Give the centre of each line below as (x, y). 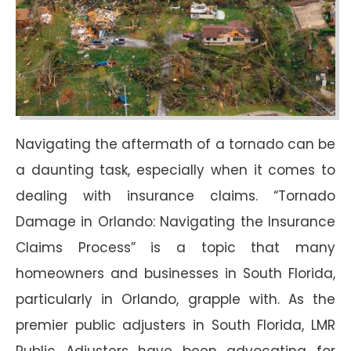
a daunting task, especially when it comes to (175, 170)
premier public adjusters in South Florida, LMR (175, 325)
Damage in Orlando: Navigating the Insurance (175, 221)
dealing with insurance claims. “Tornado (175, 195)
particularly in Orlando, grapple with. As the (175, 299)
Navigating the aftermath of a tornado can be (175, 144)
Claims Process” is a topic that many (175, 247)
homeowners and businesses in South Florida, (175, 273)
